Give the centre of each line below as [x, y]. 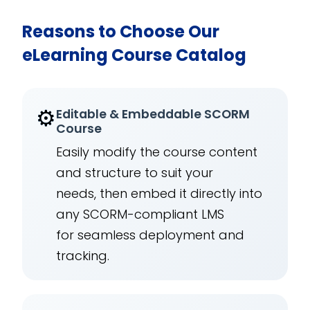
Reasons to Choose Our [121, 32]
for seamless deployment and [151, 235]
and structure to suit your [135, 173]
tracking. [83, 256]
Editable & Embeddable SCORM [153, 115]
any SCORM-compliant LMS [140, 215]
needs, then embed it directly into [159, 194]
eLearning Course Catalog [135, 55]
